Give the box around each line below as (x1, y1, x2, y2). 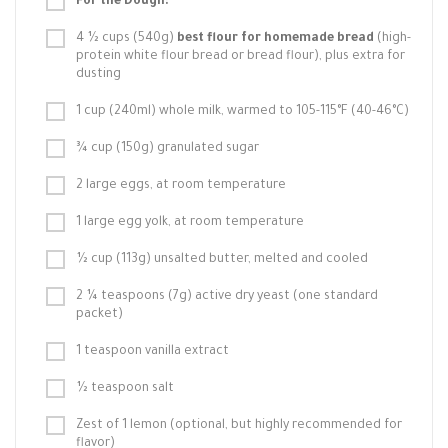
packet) (76, 308, 123, 322)
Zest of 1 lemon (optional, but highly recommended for (76, 419, 402, 433)
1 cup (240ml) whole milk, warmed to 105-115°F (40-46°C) (76, 105, 409, 119)
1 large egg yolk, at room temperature (76, 216, 304, 230)
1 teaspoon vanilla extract (76, 345, 229, 359)
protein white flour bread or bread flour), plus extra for (76, 50, 405, 64)
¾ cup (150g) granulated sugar (76, 142, 259, 156)
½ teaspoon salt (76, 382, 174, 396)
